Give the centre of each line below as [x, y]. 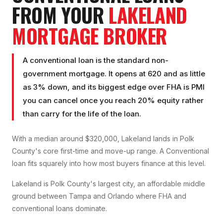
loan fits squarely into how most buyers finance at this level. [109, 164]
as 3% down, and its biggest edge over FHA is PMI [114, 87]
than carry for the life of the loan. [82, 114]
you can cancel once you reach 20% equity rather [113, 101]
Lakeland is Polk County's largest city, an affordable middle [109, 184]
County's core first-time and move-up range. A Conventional [111, 151]
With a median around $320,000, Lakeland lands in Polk [103, 139]
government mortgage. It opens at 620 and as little [114, 74]
